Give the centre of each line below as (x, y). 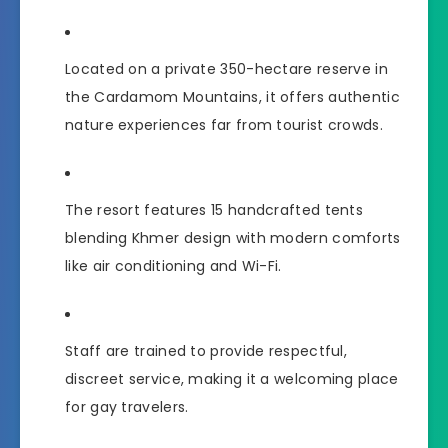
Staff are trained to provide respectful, (206, 350)
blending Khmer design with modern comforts (233, 238)
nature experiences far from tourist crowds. (224, 125)
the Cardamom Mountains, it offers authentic (232, 97)
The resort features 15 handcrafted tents (214, 210)
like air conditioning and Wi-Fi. (173, 266)
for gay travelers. (127, 406)
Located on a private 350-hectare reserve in (226, 69)
